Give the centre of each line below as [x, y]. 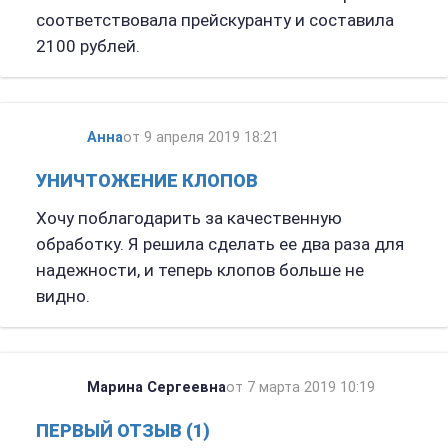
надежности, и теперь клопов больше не [199, 270]
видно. [62, 296]
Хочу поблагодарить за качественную [188, 218]
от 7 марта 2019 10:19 [300, 387]
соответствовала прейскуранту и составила [214, 20]
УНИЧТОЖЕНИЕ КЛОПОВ [146, 181]
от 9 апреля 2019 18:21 [200, 138]
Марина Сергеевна [156, 387]
